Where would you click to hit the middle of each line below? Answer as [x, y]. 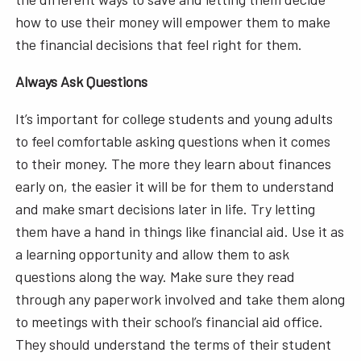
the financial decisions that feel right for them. [161, 44]
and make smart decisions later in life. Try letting [166, 208]
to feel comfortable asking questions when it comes [173, 141]
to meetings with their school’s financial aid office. [170, 321]
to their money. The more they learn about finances [174, 163]
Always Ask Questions [85, 81]
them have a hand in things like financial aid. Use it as [180, 231]
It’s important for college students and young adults [174, 118]
